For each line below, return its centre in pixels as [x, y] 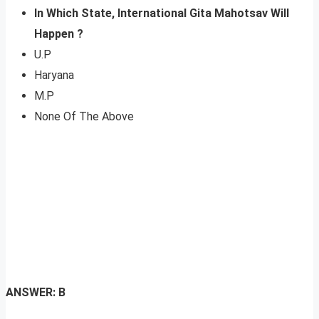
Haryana [54, 75]
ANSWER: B [36, 293]
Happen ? [59, 34]
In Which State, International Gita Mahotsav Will [162, 14]
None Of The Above [84, 117]
